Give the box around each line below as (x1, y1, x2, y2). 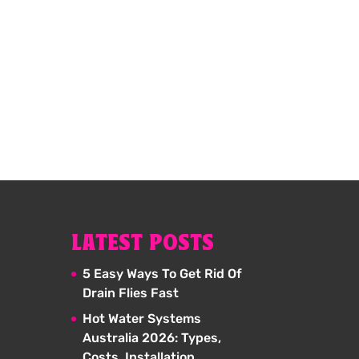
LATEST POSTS (71, 231, 215, 256)
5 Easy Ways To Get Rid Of (83, 265, 243, 281)
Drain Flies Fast (83, 284, 179, 301)
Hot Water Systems (83, 310, 202, 326)
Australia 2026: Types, (83, 329, 222, 345)
